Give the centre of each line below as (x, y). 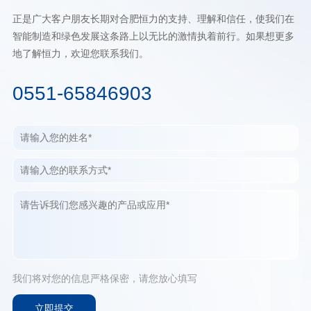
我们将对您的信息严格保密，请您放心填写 (104, 278)
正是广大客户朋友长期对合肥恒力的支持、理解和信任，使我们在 (153, 18)
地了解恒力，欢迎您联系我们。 (80, 53)
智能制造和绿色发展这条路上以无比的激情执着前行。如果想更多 (153, 36)
